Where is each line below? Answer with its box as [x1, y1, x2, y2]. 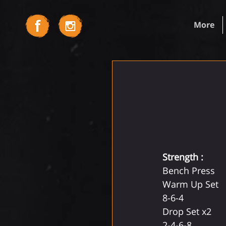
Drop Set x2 [162, 205, 211, 217]
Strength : [162, 151, 206, 163]
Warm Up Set [162, 178, 218, 190]
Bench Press [162, 164, 215, 177]
